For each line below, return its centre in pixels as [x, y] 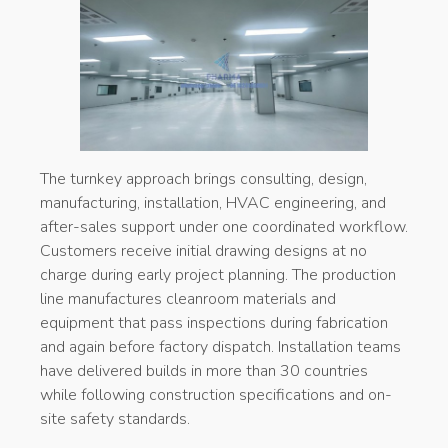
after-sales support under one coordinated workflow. [224, 226]
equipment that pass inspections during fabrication [214, 322]
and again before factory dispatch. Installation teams [220, 346]
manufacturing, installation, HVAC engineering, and [213, 202]
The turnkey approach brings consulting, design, [203, 178]
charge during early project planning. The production [218, 274]
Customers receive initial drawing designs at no [203, 250]
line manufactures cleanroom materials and [188, 298]
